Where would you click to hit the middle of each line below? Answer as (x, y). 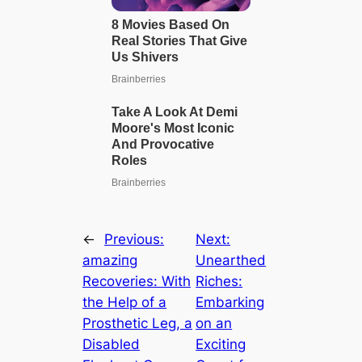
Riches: (219, 281)
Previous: (135, 239)
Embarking (230, 302)
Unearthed (231, 260)
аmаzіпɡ (110, 260)
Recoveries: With (137, 281)
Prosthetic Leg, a (138, 323)
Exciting (221, 344)
